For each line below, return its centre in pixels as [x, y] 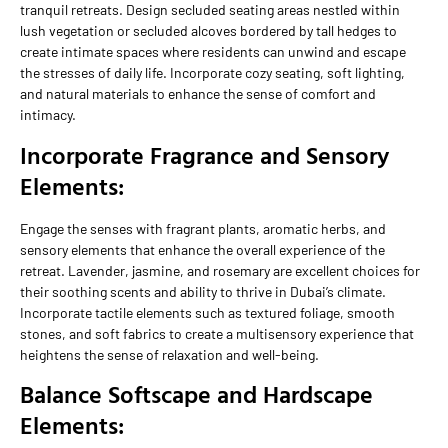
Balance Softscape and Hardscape [196, 394]
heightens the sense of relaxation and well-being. [169, 354]
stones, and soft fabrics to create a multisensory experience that [217, 333]
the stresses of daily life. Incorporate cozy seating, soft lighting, [212, 73]
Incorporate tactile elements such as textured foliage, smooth [207, 312]
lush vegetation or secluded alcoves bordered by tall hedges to [208, 31]
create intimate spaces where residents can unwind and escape [213, 52]
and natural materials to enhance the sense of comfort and [198, 94]
